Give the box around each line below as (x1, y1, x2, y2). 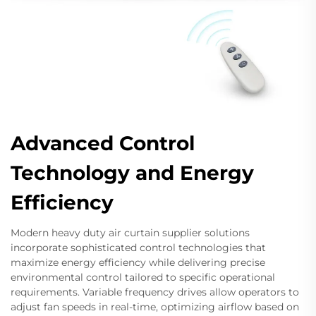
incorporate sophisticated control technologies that (11, 241, 266, 255)
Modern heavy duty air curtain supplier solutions (11, 226, 250, 240)
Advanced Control (11, 131, 195, 156)
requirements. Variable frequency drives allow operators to (11, 286, 299, 299)
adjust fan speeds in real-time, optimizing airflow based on (11, 300, 299, 314)
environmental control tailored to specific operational (11, 271, 275, 284)
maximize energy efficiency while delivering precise (11, 256, 265, 269)
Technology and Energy (11, 161, 254, 186)
